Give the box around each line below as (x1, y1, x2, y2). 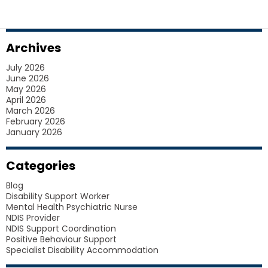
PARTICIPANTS (118, 40, 191, 54)
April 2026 (6, 94, 46, 106)
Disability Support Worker (6, 190, 109, 202)
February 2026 (6, 115, 65, 127)
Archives (6, 39, 61, 56)
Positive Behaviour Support (6, 233, 117, 245)
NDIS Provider (6, 212, 60, 224)
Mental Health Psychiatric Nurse (6, 201, 138, 213)
